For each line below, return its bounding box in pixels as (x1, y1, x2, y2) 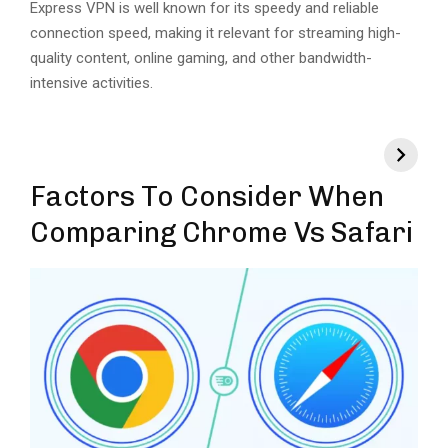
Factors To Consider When (30, 180, 384, 214)
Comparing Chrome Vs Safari (30, 216, 413, 250)
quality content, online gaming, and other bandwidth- (30, 49, 372, 68)
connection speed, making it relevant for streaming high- (30, 24, 401, 43)
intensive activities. (30, 74, 157, 93)
